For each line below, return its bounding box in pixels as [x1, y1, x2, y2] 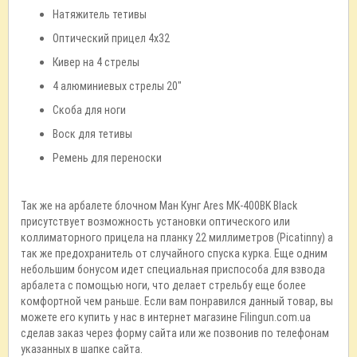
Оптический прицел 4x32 [53, 31, 170, 45]
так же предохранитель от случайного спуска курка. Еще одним [21, 246, 328, 261]
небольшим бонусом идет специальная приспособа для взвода [21, 262, 325, 277]
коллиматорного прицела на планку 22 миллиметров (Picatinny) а [21, 230, 333, 245]
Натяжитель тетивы [53, 7, 147, 22]
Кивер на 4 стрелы [53, 55, 139, 69]
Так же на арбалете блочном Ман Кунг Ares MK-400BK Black [21, 198, 297, 213]
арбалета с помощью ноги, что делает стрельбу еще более [21, 278, 306, 292]
